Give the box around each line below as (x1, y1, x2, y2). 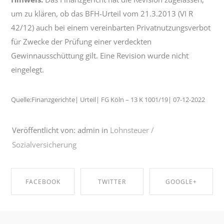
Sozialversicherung (12, 139, 77, 149)
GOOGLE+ (165, 177, 197, 186)
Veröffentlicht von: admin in (12, 124, 108, 135)
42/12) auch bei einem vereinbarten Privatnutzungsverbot (11, 22, 211, 32)
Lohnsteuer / (110, 124, 154, 135)
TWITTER (97, 177, 126, 186)
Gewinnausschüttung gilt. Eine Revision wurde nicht (11, 50, 189, 60)
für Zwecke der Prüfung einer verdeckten (11, 36, 152, 46)
